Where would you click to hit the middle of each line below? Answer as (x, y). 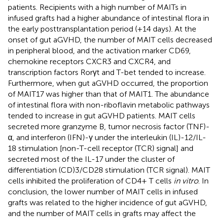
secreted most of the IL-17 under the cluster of (91, 159)
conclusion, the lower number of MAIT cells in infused (103, 191)
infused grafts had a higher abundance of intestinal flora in (109, 18)
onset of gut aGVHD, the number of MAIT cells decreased (110, 39)
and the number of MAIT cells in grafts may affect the (102, 213)
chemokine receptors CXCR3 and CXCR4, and (89, 61)
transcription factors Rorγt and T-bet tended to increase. (107, 72)
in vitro (186, 181)
